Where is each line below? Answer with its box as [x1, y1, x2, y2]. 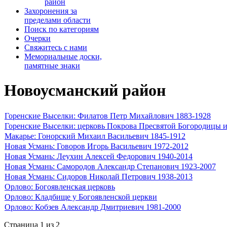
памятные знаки [24, 61, 80, 70]
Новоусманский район [4, 81, 166, 100]
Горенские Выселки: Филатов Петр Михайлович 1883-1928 [5, 111, 211, 120]
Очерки [24, 33, 51, 43]
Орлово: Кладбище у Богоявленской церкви [5, 192, 157, 201]
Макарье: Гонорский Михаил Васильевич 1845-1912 [5, 131, 185, 140]
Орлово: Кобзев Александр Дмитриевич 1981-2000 [5, 202, 181, 211]
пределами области [24, 15, 91, 24]
